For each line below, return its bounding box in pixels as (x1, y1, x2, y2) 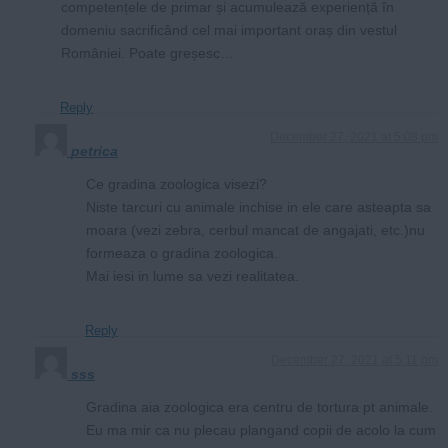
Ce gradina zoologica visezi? (86, 175, 267, 192)
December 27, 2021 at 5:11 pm (271, 352, 438, 367)
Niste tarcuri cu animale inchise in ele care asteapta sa (86, 198, 431, 215)
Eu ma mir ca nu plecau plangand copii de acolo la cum (86, 421, 436, 438)
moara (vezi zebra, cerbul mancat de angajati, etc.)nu (86, 221, 425, 238)
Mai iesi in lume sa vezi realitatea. (86, 267, 299, 284)
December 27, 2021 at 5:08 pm (270, 129, 438, 144)
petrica (71, 142, 118, 159)
